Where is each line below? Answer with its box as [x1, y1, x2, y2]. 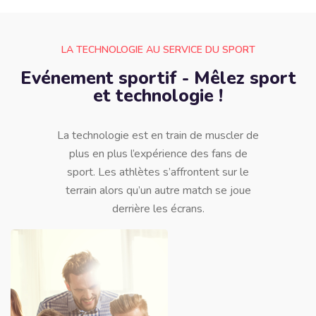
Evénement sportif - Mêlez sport [20, 66, 296, 91]
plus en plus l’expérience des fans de [68, 146, 248, 162]
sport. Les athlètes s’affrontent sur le [67, 164, 249, 181]
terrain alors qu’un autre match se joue [65, 183, 251, 199]
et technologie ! [93, 84, 223, 109]
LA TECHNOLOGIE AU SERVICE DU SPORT [61, 43, 255, 57]
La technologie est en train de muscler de [57, 128, 259, 144]
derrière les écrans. [111, 201, 205, 217]
